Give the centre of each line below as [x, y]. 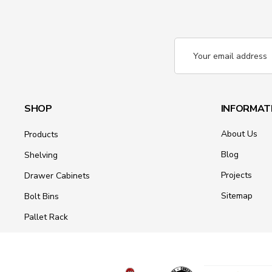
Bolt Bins [42, 197]
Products [41, 135]
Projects [236, 175]
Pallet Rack [46, 217]
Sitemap [236, 196]
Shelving [41, 155]
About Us [239, 134]
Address [190, 61]
